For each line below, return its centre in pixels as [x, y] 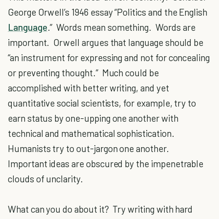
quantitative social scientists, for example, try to [102, 103]
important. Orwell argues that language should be [106, 42]
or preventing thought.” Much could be [83, 73]
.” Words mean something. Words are [121, 27]
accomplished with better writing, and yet [88, 88]
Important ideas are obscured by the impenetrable [106, 164]
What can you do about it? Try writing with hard [100, 209]
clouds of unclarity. [45, 179]
